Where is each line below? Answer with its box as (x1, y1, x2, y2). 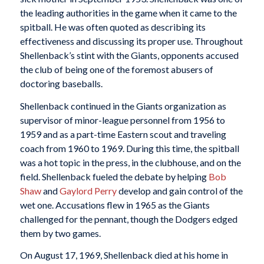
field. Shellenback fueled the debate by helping (19, 170, 209, 182)
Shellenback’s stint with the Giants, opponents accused (19, 49, 239, 61)
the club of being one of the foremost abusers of (19, 64, 213, 75)
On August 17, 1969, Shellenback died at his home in (19, 249, 228, 261)
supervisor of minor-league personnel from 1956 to (19, 114, 225, 126)
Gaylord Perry (59, 184, 117, 196)
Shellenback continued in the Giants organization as (19, 100, 226, 111)
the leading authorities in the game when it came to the (19, 7, 237, 19)
